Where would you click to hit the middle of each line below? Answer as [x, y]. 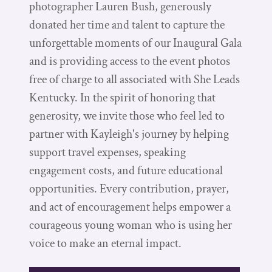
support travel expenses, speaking [107, 152]
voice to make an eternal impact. [108, 243]
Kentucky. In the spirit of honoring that [122, 97]
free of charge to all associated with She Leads [134, 79]
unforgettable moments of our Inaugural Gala [135, 43]
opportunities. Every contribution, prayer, [129, 189]
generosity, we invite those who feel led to [127, 116]
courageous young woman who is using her [131, 225]
